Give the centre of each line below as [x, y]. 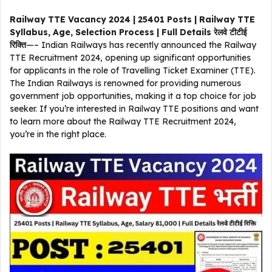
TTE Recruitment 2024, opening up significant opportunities [130, 58]
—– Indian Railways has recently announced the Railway [141, 45]
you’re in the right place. [58, 134]
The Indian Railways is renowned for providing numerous [125, 83]
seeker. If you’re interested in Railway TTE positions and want [134, 109]
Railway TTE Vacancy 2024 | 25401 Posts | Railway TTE [132, 19]
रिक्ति [18, 45]
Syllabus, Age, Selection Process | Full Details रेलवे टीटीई [128, 32]
